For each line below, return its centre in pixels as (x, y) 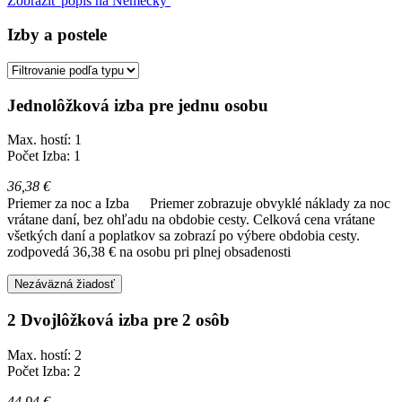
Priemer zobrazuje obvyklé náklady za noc (270, 204)
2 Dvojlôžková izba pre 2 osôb (118, 320)
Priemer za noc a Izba (70, 204)
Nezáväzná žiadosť (65, 284)
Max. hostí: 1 (44, 140)
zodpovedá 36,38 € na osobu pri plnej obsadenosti (149, 252)
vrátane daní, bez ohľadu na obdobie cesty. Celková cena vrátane (191, 220)
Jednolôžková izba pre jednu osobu (138, 105)
